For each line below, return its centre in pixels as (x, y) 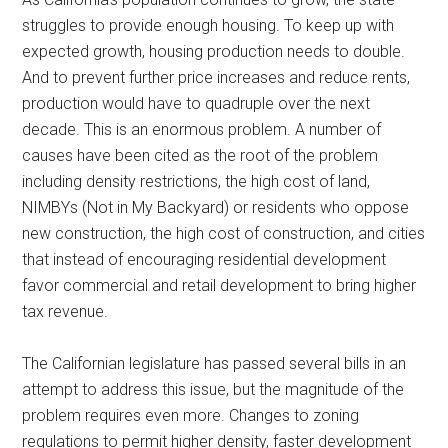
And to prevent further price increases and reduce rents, (216, 77)
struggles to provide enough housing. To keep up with (208, 25)
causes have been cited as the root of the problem (200, 155)
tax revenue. (67, 311)
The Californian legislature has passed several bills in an (214, 363)
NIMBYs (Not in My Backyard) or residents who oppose (216, 207)
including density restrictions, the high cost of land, (196, 181)
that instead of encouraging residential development (204, 259)
